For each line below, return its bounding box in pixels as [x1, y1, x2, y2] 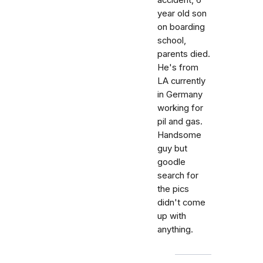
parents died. [157, 49, 210, 59]
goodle [157, 157, 186, 167]
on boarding [157, 22, 205, 32]
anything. [157, 224, 193, 235]
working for [157, 103, 203, 113]
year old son [157, 8, 207, 19]
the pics [157, 184, 189, 194]
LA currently [157, 76, 205, 86]
